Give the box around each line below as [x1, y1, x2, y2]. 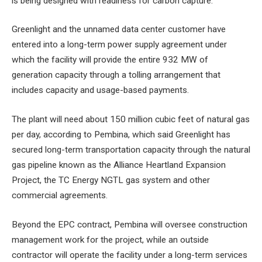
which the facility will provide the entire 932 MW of [12, 54, 208, 65]
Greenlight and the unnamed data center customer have [12, 24, 226, 35]
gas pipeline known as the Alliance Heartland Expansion [12, 160, 226, 171]
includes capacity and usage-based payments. [12, 85, 189, 96]
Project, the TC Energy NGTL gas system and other [12, 175, 210, 186]
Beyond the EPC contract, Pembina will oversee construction [12, 219, 247, 230]
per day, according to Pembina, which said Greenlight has [12, 129, 230, 140]
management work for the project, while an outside [12, 234, 209, 245]
